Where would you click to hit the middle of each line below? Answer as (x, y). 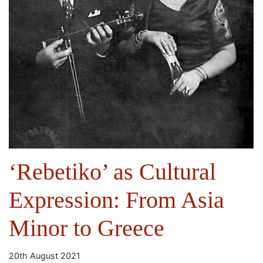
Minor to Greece (87, 228)
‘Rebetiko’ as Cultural (112, 172)
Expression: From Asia (117, 200)
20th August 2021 (45, 256)
